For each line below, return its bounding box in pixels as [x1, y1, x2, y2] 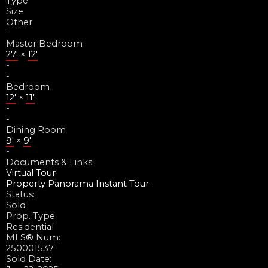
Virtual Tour [6, 167, 56, 178]
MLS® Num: [6, 232, 60, 243]
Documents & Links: [6, 156, 94, 167]
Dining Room [6, 124, 66, 135]
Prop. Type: [6, 210, 57, 221]
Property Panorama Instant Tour [6, 178, 149, 189]
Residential [6, 221, 54, 232]
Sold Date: [6, 253, 51, 264]
